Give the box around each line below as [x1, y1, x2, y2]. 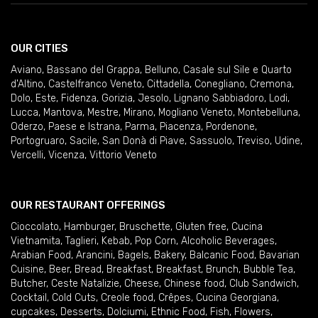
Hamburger [64, 221, 114, 233]
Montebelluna [238, 106, 298, 119]
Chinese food [164, 278, 224, 290]
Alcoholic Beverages [181, 235, 275, 247]
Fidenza [61, 92, 97, 104]
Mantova [43, 106, 82, 119]
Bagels [118, 249, 149, 261]
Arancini [76, 249, 113, 261]
